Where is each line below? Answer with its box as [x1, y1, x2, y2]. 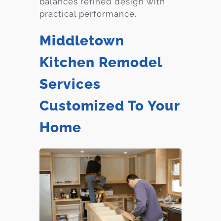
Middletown [39, 32, 124, 49]
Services [39, 75, 101, 92]
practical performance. [39, 8, 137, 19]
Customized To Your [39, 97, 180, 114]
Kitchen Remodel [39, 54, 162, 71]
